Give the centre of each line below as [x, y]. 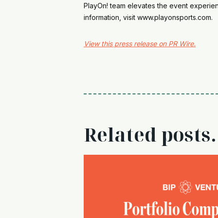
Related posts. [150, 134]
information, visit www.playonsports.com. [149, 17]
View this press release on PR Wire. [140, 44]
